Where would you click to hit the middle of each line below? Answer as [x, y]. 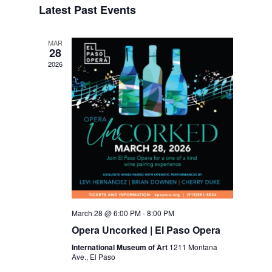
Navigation [224, 29]
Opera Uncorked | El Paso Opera [146, 230]
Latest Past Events [88, 10]
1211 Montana [194, 247]
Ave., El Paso [94, 257]
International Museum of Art [121, 247]
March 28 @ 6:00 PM [107, 213]
